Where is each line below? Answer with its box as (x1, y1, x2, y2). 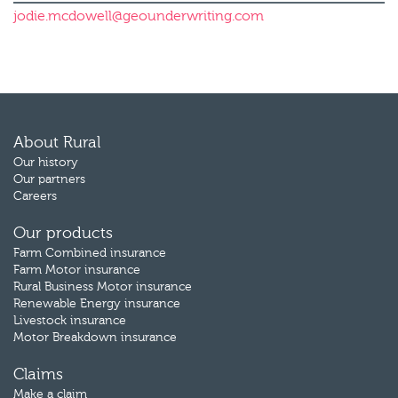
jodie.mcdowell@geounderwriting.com (13, 10, 264, 24)
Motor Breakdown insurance (13, 331, 177, 344)
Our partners (13, 173, 85, 186)
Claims (13, 367, 63, 383)
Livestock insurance (13, 314, 126, 327)
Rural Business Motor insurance (13, 281, 192, 293)
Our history (13, 156, 78, 169)
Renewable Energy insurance (13, 298, 180, 310)
